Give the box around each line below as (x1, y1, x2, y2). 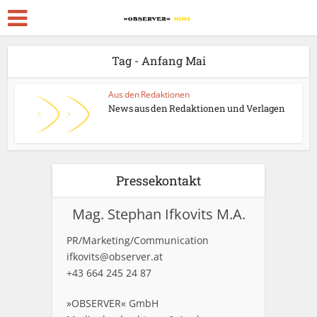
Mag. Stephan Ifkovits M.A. (71, 204, 246, 224)
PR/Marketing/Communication (67, 233, 209, 247)
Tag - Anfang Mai (111, 53, 206, 68)
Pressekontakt (116, 171, 201, 189)
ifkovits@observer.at (67, 249, 163, 263)
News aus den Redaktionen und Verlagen (108, 102, 286, 115)
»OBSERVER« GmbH (67, 296, 158, 310)
